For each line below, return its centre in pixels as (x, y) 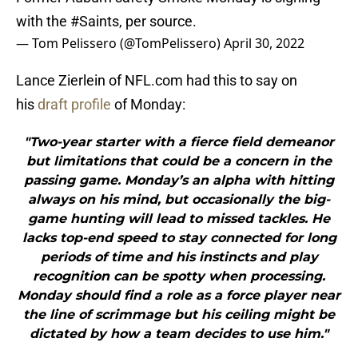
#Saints (95, 22)
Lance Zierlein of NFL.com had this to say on (157, 81)
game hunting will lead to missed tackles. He (179, 219)
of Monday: (148, 105)
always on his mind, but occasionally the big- (179, 200)
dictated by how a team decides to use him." (179, 334)
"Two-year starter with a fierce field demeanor (179, 142)
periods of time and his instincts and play (179, 257)
